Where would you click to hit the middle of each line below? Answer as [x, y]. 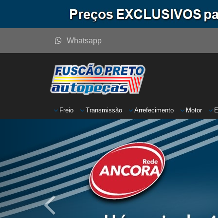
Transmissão [104, 110]
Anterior [65, 125]
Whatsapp [84, 41]
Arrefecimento [154, 110]
